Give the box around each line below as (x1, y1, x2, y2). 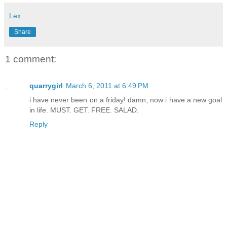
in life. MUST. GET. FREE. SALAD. (29, 105, 139, 114)
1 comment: (5, 54, 56, 65)
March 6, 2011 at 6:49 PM (66, 81, 148, 90)
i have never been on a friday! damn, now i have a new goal (29, 95, 222, 104)
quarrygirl (29, 81, 63, 90)
